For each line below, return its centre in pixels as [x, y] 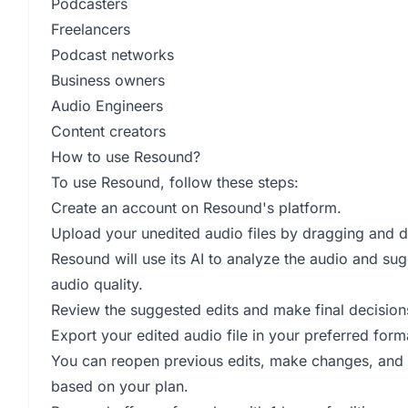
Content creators [108, 131]
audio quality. [97, 284]
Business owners [108, 80]
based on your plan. [120, 386]
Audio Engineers [107, 106]
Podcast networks [112, 55]
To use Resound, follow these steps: [175, 182]
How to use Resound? [126, 157]
